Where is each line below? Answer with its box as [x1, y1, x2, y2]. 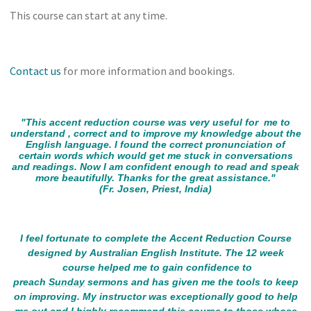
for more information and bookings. [61, 64, 235, 78]
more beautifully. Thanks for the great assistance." [35, 172, 276, 183]
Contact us [10, 64, 61, 78]
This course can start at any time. [10, 8, 167, 22]
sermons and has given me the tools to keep [84, 276, 299, 287]
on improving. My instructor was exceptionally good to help [13, 291, 298, 302]
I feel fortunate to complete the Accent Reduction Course [19, 233, 292, 244]
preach [12, 276, 49, 287]
